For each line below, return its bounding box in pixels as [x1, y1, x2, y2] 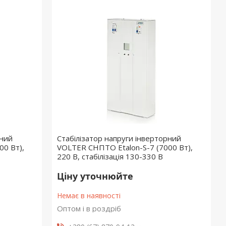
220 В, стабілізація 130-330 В [57, 151, 163, 161]
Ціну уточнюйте [57, 170, 134, 182]
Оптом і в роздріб [57, 203, 122, 213]
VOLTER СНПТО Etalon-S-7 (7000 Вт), [57, 142, 193, 152]
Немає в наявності [57, 191, 121, 200]
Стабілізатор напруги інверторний [57, 133, 182, 143]
